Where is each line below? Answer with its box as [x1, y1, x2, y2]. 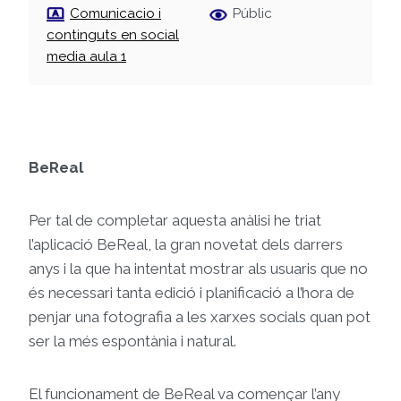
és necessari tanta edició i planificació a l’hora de [29, 284, 354, 303]
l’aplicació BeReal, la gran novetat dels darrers [29, 235, 343, 254]
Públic [233, 5, 272, 22]
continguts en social [47, 27, 179, 44]
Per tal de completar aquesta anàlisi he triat [29, 211, 321, 230]
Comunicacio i [70, 5, 161, 22]
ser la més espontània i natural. [29, 332, 236, 351]
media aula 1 [47, 48, 126, 65]
